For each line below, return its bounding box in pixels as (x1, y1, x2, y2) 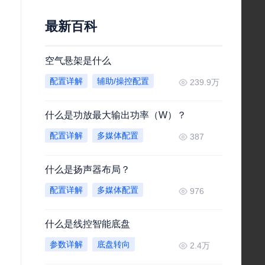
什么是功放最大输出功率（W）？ (45, 110, 186, 120)
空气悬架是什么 (45, 56, 111, 66)
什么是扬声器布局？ (45, 164, 130, 174)
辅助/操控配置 (97, 76, 149, 86)
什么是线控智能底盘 (45, 219, 130, 229)
